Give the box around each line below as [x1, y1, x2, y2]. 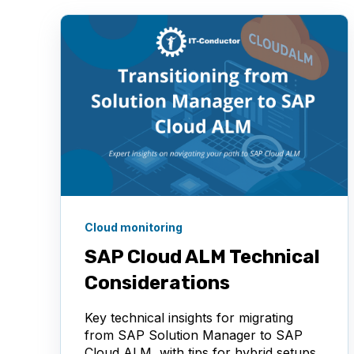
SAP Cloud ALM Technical [85, 245, 320, 268]
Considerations [85, 271, 230, 294]
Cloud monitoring [85, 220, 183, 234]
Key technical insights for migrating [85, 309, 293, 326]
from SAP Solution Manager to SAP [85, 326, 303, 343]
